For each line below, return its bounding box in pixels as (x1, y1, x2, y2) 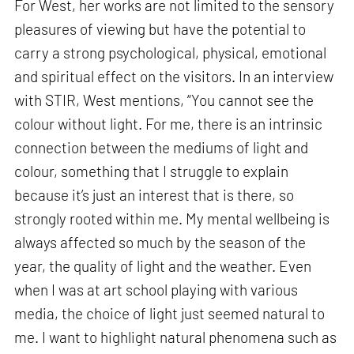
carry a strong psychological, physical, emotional (14, 43, 327, 62)
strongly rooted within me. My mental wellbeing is (14, 209, 330, 228)
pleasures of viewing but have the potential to (14, 19, 307, 38)
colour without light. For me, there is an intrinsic (14, 114, 323, 133)
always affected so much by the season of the (14, 232, 307, 251)
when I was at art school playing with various (14, 280, 299, 299)
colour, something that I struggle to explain (14, 161, 289, 180)
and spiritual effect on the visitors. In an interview (14, 66, 334, 85)
